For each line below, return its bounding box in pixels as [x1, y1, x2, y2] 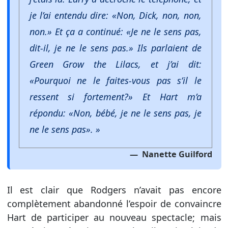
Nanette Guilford [139, 148, 212, 160]
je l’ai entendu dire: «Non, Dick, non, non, [29, 9, 202, 21]
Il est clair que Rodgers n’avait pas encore [7, 183, 221, 196]
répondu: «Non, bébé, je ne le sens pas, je [29, 106, 202, 119]
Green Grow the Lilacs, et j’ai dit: [29, 58, 202, 70]
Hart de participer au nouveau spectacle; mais [7, 211, 221, 223]
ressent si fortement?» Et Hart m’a [29, 90, 202, 103]
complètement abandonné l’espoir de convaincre [7, 197, 221, 210]
